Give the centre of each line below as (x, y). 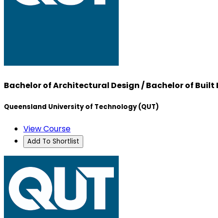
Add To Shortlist (53, 142)
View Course (47, 129)
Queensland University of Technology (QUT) (81, 107)
